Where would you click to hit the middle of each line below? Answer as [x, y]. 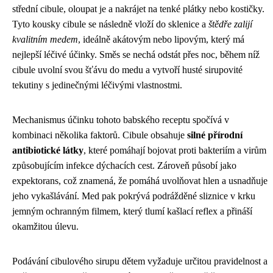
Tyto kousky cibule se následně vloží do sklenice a [110, 24]
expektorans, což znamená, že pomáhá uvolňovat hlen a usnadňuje [140, 180]
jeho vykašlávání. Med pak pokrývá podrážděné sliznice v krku [134, 196]
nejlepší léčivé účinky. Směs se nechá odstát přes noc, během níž [136, 54]
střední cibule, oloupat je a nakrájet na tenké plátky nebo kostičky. [138, 9]
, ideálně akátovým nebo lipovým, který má [161, 39]
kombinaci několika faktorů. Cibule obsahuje [100, 135]
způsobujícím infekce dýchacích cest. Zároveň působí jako [124, 165]
